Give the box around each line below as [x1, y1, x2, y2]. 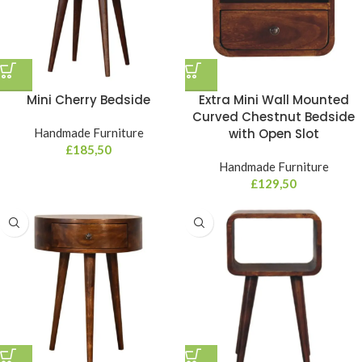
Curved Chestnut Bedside [192, 108, 355, 125]
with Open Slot [228, 125, 319, 142]
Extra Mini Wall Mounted [198, 91, 349, 108]
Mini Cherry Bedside [27, 91, 150, 108]
